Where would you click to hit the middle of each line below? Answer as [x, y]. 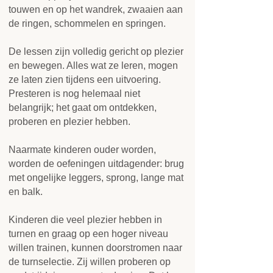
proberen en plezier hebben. [69, 122]
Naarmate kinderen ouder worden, [82, 150]
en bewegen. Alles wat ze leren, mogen [93, 66]
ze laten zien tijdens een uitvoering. [85, 80]
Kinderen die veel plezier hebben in [85, 220]
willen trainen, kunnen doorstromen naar [95, 248]
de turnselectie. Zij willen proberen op [90, 262]
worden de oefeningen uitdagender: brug [96, 164]
